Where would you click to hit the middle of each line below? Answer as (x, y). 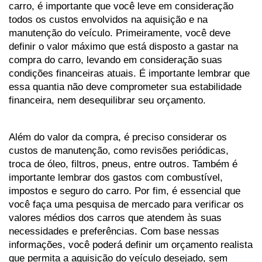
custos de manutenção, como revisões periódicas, (119, 151)
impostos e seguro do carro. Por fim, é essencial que (125, 191)
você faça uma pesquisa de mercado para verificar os (126, 204)
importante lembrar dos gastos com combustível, (116, 177)
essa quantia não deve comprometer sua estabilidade (125, 87)
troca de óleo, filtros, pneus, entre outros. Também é (123, 164)
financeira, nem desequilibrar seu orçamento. (107, 100)
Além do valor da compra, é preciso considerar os (118, 137)
